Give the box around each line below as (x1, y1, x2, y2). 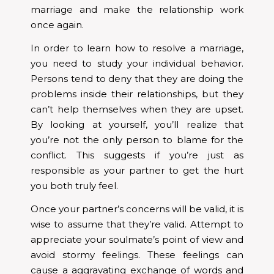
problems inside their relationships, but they (31, 88, 243, 100)
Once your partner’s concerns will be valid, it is (31, 203, 243, 215)
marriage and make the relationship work (31, 4, 243, 15)
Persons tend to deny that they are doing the (31, 73, 243, 84)
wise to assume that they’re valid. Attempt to (31, 218, 243, 230)
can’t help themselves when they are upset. (31, 103, 243, 115)
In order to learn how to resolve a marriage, (31, 42, 243, 54)
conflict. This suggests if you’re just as (31, 149, 243, 161)
